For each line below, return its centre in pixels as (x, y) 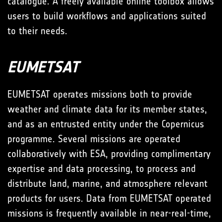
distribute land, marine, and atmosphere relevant (108, 184)
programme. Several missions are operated (94, 139)
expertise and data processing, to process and (102, 169)
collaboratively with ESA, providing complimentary (109, 154)
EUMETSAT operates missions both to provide (100, 94)
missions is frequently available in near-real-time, (109, 213)
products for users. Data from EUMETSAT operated (109, 198)
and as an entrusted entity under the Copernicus (106, 124)
